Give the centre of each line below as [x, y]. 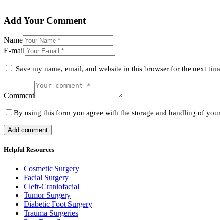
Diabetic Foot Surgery [58, 204]
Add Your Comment [45, 20]
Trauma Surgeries [51, 213]
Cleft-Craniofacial [51, 187]
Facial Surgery [46, 178]
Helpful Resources [29, 149]
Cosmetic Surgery [51, 169]
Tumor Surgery [47, 195]
